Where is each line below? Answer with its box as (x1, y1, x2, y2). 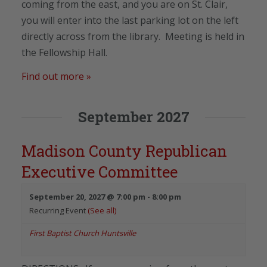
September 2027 (77, 107, 190, 126)
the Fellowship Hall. (21, 45, 107, 59)
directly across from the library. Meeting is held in (21, 29, 244, 43)
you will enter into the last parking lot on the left (21, 13, 238, 27)
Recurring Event (29, 204, 88, 216)
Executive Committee (21, 161, 178, 182)
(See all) (88, 204, 116, 216)
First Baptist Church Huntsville (29, 227, 136, 238)
